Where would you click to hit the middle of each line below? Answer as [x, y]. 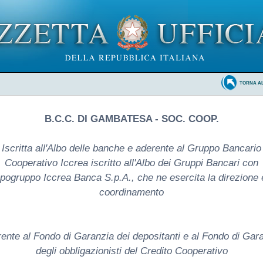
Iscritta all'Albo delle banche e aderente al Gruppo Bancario [131, 148]
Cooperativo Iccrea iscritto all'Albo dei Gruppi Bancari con [131, 163]
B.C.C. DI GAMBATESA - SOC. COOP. [131, 119]
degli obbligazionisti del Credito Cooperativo [131, 251]
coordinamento [131, 192]
